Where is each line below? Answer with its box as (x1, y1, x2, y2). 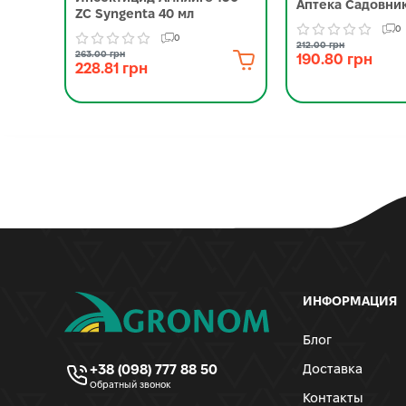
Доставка (303, 362, 363, 377)
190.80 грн (296, 52, 373, 68)
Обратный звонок (90, 379, 171, 390)
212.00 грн (296, 40, 345, 51)
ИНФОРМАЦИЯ (303, 294, 398, 309)
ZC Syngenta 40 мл (75, 6, 194, 22)
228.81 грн (75, 61, 148, 77)
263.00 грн (75, 49, 125, 60)
